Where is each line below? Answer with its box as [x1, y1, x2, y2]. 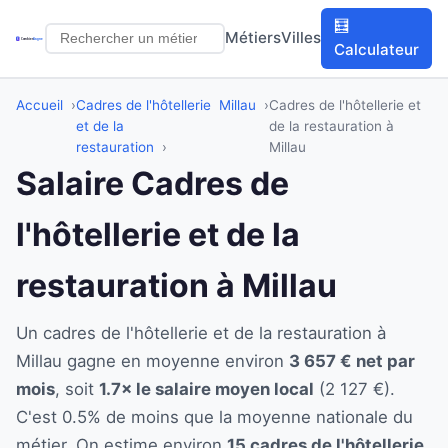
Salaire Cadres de [16, 163, 289, 203]
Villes [281, 28, 322, 48]
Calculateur [334, 40, 420, 60]
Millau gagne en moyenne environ [16, 350, 289, 371]
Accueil [16, 96, 63, 113]
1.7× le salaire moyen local [99, 378, 314, 399]
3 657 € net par [289, 350, 415, 371]
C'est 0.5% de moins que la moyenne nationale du [16, 406, 413, 427]
